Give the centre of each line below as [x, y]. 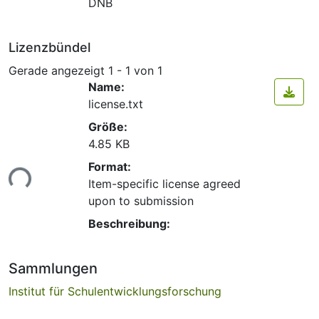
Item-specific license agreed [164, 184]
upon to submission [141, 201]
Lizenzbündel [49, 47]
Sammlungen [53, 269]
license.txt [116, 104]
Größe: [108, 127]
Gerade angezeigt [58, 70]
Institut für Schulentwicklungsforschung [115, 292]
